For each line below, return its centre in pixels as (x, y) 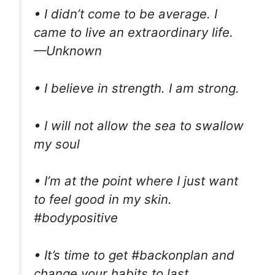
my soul (57, 144)
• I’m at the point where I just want (136, 181)
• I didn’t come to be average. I (126, 14)
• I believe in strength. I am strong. (137, 88)
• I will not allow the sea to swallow (139, 125)
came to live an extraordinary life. (134, 33)
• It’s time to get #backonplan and (134, 255)
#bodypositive (76, 218)
